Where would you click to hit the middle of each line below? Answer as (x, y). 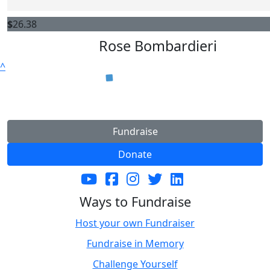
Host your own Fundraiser (135, 223)
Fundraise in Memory (135, 244)
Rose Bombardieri (158, 46)
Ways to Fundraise (135, 202)
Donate (135, 155)
